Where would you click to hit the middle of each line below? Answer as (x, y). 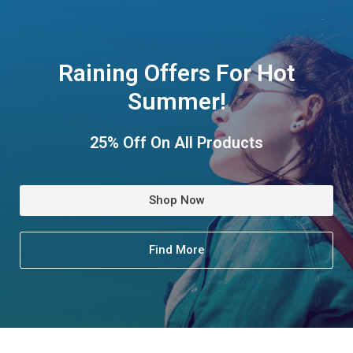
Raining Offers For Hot (176, 73)
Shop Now (176, 200)
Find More (176, 250)
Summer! (176, 101)
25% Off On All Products (176, 143)
